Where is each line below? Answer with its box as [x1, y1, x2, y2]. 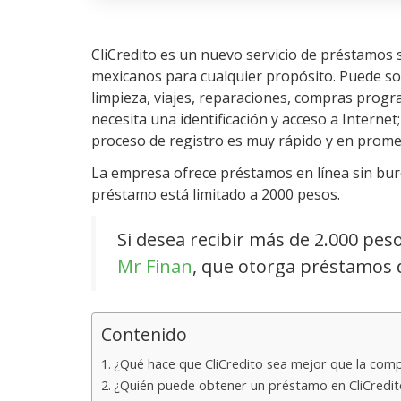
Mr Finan [117, 254, 192, 278]
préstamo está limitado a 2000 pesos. [91, 184, 340, 204]
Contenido [101, 322, 187, 347]
